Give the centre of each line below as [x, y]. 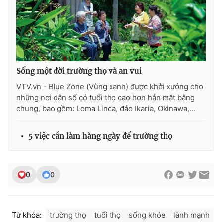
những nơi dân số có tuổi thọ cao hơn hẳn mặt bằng [106, 98]
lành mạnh [192, 215]
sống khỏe [147, 215]
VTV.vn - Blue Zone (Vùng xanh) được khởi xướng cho [110, 87]
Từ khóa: [27, 215]
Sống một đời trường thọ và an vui [79, 71]
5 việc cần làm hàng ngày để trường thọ [100, 136]
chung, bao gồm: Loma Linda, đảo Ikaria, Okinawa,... [106, 109]
